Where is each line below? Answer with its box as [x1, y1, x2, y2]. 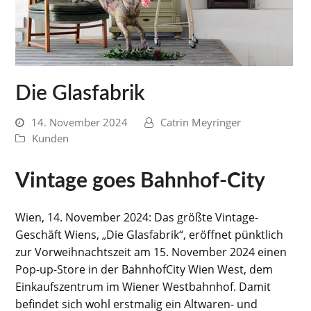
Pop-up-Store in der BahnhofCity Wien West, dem [15, 262, 274, 277]
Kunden [32, 131, 69, 145]
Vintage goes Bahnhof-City [15, 171, 266, 192]
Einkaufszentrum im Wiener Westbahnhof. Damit [15, 279, 271, 294]
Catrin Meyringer [160, 115, 242, 129]
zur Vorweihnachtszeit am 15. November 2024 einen [15, 244, 287, 260]
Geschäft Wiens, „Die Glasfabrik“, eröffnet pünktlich [15, 227, 284, 242]
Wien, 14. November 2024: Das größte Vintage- [15, 210, 259, 225]
